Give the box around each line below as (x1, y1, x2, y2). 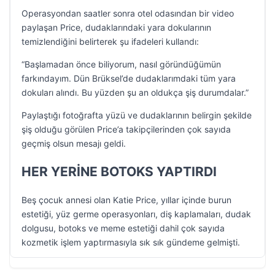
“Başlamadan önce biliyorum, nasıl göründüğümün (21, 59, 221, 69)
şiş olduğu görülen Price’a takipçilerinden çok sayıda (21, 124, 231, 134)
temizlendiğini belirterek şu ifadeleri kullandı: (21, 36, 199, 47)
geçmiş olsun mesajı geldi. (21, 138, 126, 149)
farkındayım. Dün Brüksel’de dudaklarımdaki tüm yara (21, 73, 236, 83)
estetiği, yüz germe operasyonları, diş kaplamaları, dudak (21, 209, 251, 219)
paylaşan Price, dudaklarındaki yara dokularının (21, 22, 211, 33)
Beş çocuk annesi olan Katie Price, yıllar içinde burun (21, 195, 231, 205)
